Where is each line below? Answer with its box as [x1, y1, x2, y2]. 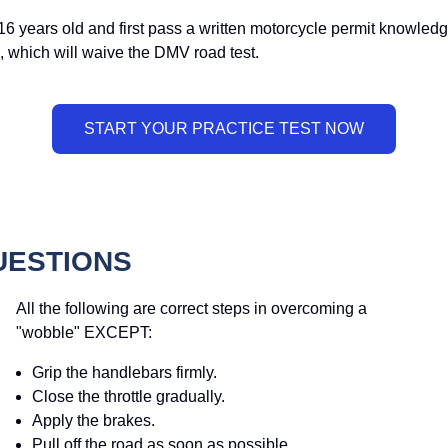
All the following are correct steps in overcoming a [16, 300, 367, 318]
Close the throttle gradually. [32, 388, 225, 406]
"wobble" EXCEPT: [16, 324, 152, 342]
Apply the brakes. [32, 412, 155, 430]
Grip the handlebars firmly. [32, 364, 217, 382]
